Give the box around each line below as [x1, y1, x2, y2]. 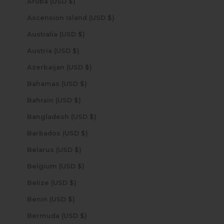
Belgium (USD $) [77, 162, 84, 170]
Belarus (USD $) [74, 145, 81, 153]
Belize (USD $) [69, 178, 76, 186]
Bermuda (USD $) [79, 211, 87, 219]
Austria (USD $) [72, 46, 79, 54]
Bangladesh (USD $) [89, 112, 96, 120]
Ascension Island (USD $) [107, 13, 114, 21]
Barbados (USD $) [80, 129, 88, 137]
